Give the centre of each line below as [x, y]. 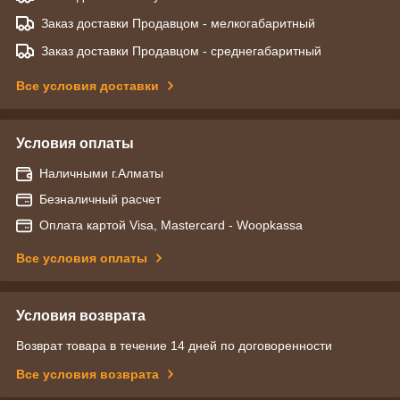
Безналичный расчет [100, 199]
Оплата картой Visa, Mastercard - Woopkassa [171, 225]
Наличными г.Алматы [101, 173]
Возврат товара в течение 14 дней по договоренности [174, 345]
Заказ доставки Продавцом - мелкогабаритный [178, 23]
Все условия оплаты [82, 258]
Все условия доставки [87, 85]
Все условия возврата [87, 374]
